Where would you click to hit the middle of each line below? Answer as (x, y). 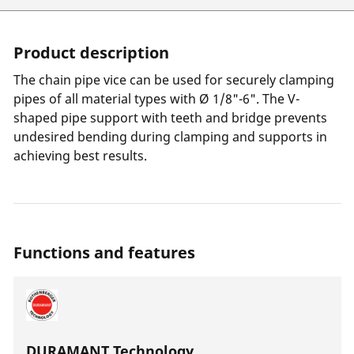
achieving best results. (80, 156)
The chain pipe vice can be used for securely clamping (174, 80)
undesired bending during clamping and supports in (170, 137)
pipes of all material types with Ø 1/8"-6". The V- (156, 99)
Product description (91, 53)
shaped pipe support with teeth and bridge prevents (170, 118)
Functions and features (104, 252)
